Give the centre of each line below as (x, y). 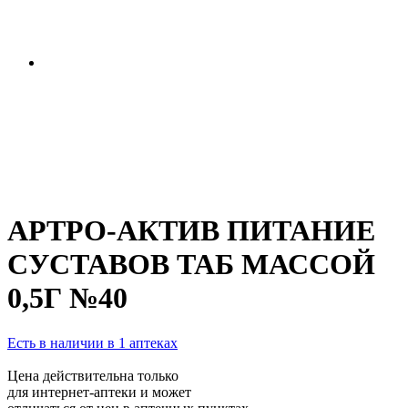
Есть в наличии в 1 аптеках (92, 342)
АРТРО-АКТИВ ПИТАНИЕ (191, 231)
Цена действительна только (93, 375)
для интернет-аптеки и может (99, 392)
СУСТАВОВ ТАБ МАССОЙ (191, 265)
